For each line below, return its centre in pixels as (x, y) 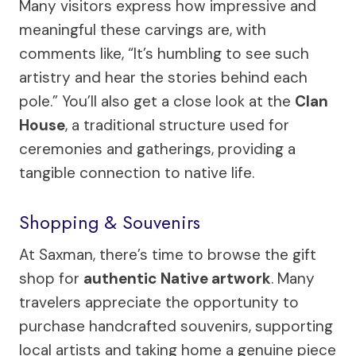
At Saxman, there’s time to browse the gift (168, 254)
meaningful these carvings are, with (143, 29)
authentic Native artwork (177, 278)
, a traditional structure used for (177, 125)
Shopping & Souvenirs (110, 222)
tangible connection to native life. (137, 172)
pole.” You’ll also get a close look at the (157, 101)
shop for (51, 278)
